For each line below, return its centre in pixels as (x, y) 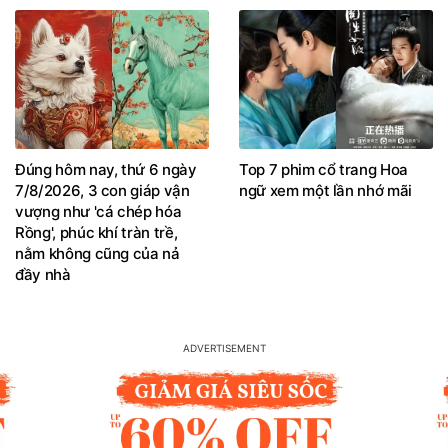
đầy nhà (43, 275)
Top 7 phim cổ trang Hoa (323, 170)
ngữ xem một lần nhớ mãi (325, 191)
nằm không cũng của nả (97, 254)
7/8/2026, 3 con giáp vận (102, 191)
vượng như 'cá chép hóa (98, 212)
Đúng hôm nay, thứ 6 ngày (106, 170)
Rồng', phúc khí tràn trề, (96, 233)
